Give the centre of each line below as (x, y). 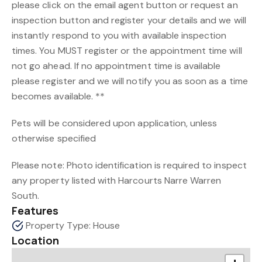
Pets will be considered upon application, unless (115, 123)
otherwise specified (54, 139)
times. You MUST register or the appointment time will (127, 51)
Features (35, 211)
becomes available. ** (58, 96)
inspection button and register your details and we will (129, 20)
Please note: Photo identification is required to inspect (129, 166)
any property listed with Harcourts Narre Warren (117, 181)
